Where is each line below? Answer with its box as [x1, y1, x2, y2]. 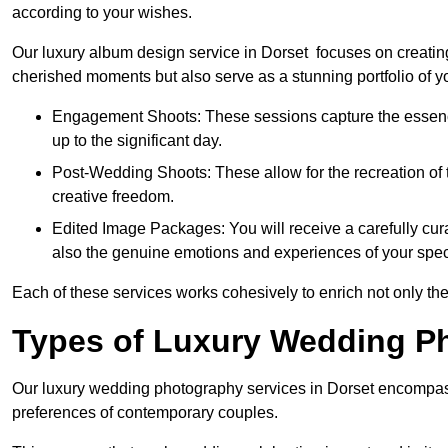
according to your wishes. [12, 4, 192, 22]
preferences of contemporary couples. [12, 404, 278, 422]
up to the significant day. [52, 132, 222, 150]
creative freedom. [52, 188, 174, 206]
